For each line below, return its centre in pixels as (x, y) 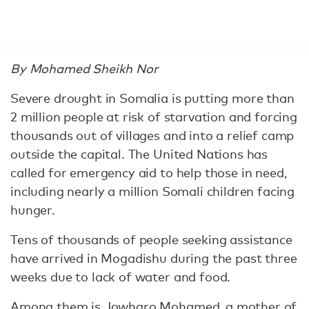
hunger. (33, 210)
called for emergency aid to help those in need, (149, 172)
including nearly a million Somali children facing (153, 191)
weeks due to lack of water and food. (121, 277)
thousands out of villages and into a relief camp (152, 135)
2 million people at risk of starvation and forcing (154, 117)
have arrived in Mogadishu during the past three (154, 258)
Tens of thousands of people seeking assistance (151, 239)
